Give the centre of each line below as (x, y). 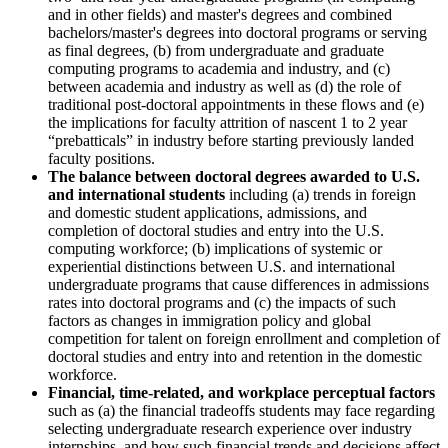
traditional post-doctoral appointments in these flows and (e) (236, 104)
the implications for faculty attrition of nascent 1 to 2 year (227, 122)
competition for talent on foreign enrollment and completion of (244, 338)
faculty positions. (101, 158)
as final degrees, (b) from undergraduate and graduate (216, 50)
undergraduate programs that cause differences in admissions (238, 284)
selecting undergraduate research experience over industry (230, 428)
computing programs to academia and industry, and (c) (219, 68)
